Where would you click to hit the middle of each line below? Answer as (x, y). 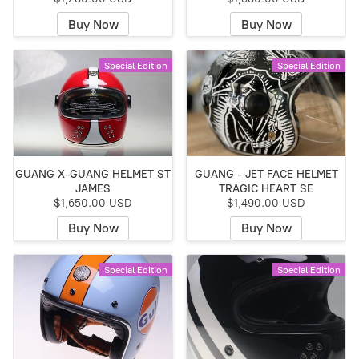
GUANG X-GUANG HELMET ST (93, 174)
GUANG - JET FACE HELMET (266, 174)
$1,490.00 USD (266, 203)
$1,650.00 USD (93, 203)
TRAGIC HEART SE (266, 188)
